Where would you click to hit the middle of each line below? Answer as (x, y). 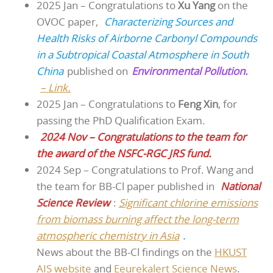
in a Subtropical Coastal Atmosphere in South (143, 54)
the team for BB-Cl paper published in (127, 186)
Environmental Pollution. (190, 71)
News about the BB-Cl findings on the (126, 252)
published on (97, 71)
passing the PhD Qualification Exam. (121, 120)
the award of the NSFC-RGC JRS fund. (124, 153)
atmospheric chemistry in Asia (108, 235)
